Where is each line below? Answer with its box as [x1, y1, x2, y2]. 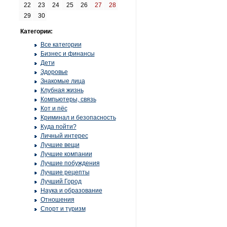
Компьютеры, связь [40, 96, 96, 103]
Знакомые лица [40, 78, 85, 85]
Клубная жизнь [40, 87, 84, 94]
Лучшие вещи [40, 141, 80, 148]
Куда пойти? [40, 123, 77, 130]
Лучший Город [40, 178, 82, 185]
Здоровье [40, 68, 68, 75]
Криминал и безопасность [40, 114, 116, 121]
